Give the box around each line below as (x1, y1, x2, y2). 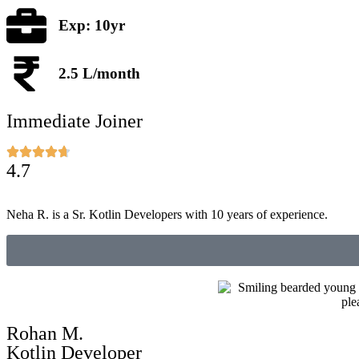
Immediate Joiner (6, 111, 143, 132)
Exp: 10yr (58, 17, 125, 34)
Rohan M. (6, 323, 83, 345)
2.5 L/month (58, 64, 140, 82)
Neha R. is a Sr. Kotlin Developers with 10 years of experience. (6, 208, 328, 222)
